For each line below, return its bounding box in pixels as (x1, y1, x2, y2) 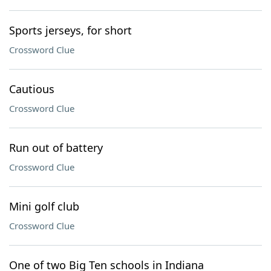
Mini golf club (9, 199, 79, 214)
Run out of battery (9, 140, 103, 155)
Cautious (9, 82, 54, 96)
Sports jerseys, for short (9, 23, 132, 38)
